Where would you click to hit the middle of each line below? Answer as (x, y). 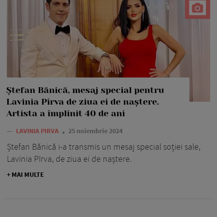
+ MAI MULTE (25, 174)
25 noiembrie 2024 (95, 131)
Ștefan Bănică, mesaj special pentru (85, 90)
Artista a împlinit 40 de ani (66, 113)
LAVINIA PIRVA (38, 131)
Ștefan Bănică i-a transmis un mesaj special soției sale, (104, 146)
